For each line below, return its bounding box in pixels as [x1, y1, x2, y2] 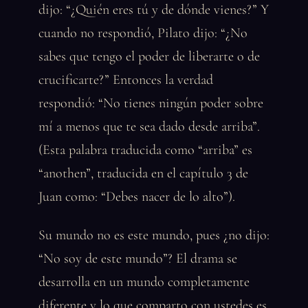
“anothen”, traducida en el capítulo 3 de [38, 165, 248, 181]
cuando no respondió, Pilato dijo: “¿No [38, 25, 247, 41]
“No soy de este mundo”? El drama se [38, 250, 237, 267]
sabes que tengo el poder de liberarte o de [38, 48, 260, 65]
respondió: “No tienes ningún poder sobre [38, 95, 263, 111]
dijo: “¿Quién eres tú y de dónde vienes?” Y [38, 1, 269, 18]
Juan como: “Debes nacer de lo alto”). [38, 188, 235, 205]
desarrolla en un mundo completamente [38, 274, 250, 290]
